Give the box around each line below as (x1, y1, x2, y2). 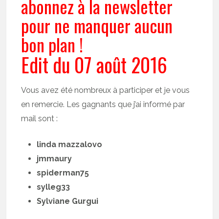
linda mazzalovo (37, 139, 103, 149)
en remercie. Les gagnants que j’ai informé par (21, 99, 185, 109)
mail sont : (21, 113, 58, 123)
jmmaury (37, 153, 72, 163)
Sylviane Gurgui (37, 196, 99, 206)
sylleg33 (37, 182, 70, 192)
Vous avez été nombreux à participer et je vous (21, 85, 190, 95)
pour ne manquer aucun (21, 12, 173, 38)
